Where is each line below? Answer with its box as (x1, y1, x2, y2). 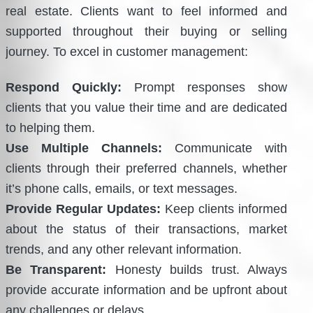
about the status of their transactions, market (6, 221, 288, 236)
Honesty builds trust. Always (106, 262, 288, 277)
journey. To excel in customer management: (6, 44, 248, 59)
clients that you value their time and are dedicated (6, 100, 288, 115)
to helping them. (6, 120, 95, 135)
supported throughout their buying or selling (6, 24, 288, 38)
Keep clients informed (161, 201, 288, 216)
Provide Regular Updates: (6, 201, 161, 216)
